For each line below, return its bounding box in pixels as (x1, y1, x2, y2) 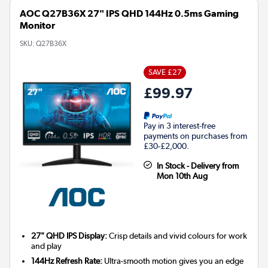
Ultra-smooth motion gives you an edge (102, 255, 244, 266)
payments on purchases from (144, 130, 247, 141)
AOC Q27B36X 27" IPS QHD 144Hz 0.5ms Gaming (20, 7, 239, 19)
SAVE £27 (148, 67, 182, 77)
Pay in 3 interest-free (144, 120, 215, 130)
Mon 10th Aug (156, 170, 208, 181)
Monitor (20, 19, 55, 31)
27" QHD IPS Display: (31, 230, 108, 240)
